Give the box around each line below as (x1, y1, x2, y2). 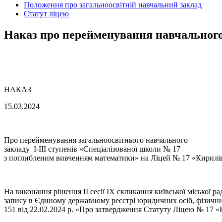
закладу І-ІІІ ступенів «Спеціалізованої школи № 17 (4, 145, 180, 154)
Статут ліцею (24, 9, 69, 18)
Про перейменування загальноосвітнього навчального (4, 136, 190, 145)
